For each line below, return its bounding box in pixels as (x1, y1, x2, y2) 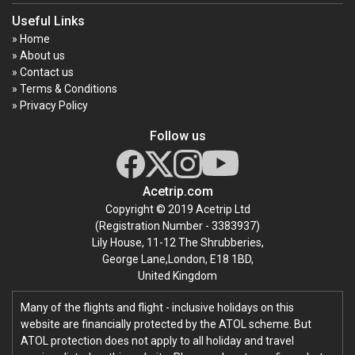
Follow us (149, 128, 206, 143)
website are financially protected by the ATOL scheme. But (21, 317, 311, 330)
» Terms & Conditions (12, 82, 117, 95)
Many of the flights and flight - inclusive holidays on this (21, 300, 294, 314)
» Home (12, 32, 50, 45)
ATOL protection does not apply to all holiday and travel (21, 334, 294, 347)
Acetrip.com (142, 183, 213, 199)
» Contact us (12, 65, 74, 78)
